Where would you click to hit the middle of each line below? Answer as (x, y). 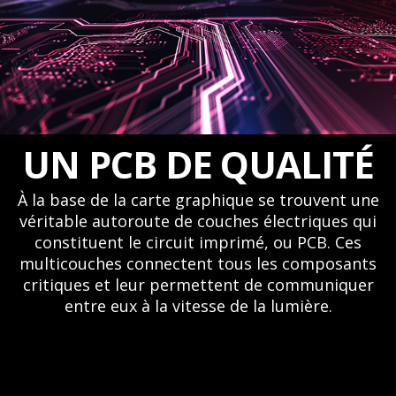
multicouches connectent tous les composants (198, 263)
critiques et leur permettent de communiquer (198, 284)
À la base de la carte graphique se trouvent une (198, 199)
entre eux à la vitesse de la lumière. (198, 305)
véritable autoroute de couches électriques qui (198, 221)
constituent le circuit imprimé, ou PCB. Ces (198, 242)
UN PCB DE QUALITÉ (198, 164)
